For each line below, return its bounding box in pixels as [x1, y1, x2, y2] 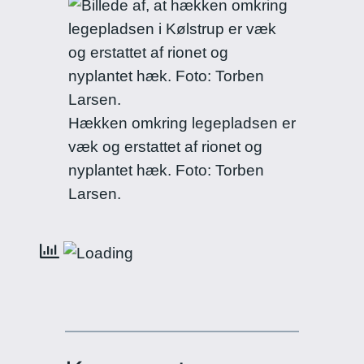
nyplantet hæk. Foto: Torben [67, 162, 264, 180]
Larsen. [67, 185, 121, 203]
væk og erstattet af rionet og [67, 138, 262, 156]
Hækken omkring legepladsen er [67, 115, 296, 132]
